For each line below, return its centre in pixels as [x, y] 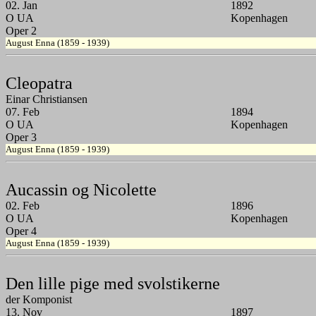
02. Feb [23, 206]
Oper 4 [21, 231]
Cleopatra [39, 84]
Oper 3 [21, 138]
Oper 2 [21, 31]
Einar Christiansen [47, 99]
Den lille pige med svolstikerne [113, 284]
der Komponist [39, 300]
